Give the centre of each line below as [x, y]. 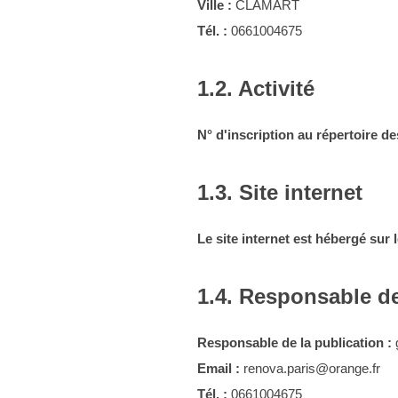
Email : [219, 368]
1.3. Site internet [280, 192]
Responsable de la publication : [295, 342]
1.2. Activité [256, 88]
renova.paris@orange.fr [310, 368]
